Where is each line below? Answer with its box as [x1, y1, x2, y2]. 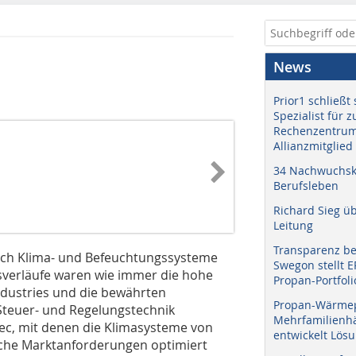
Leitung [273, 218, 313, 233]
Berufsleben [273, 178, 339, 193]
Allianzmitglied [273, 138, 353, 153]
